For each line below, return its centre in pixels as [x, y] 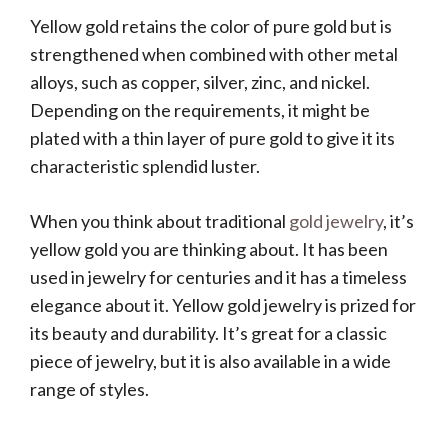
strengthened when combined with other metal [214, 54]
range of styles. [89, 389]
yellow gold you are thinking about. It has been [209, 249]
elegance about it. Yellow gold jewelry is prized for [223, 305]
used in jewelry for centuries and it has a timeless [218, 277]
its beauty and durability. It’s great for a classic [208, 333]
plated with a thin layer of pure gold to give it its [212, 138]
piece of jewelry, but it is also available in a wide [210, 361]
